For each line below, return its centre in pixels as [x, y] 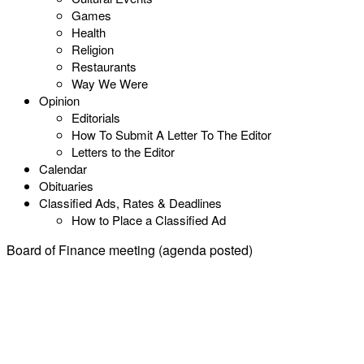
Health [89, 32]
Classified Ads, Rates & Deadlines [130, 203]
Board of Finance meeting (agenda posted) [130, 250]
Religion [93, 49]
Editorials [96, 117]
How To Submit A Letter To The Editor [171, 134]
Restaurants [104, 66]
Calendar [63, 169]
